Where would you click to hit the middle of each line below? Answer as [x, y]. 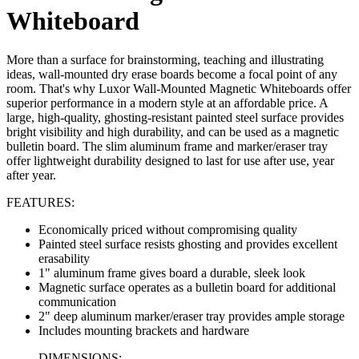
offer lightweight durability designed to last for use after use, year [170, 161]
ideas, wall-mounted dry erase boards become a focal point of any [172, 75]
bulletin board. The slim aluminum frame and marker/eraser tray [167, 147]
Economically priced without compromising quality [168, 230]
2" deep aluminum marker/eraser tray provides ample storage [192, 317]
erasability [64, 259]
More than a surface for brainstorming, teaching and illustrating [165, 60]
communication [77, 302]
